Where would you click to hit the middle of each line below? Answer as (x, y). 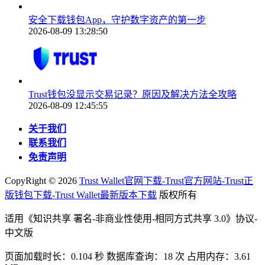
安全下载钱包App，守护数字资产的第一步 (117, 20)
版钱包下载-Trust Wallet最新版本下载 (81, 195)
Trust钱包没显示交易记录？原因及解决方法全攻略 (132, 95)
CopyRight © (31, 181)
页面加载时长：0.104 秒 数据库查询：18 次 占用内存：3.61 (128, 257)
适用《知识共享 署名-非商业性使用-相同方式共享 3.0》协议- (131, 219)
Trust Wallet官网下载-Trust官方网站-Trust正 (166, 181)
